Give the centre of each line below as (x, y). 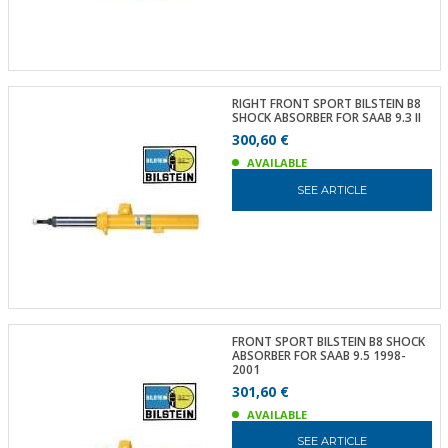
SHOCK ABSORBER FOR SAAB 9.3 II (326, 117)
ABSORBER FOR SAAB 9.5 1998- (318, 355)
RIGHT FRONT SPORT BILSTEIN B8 (326, 103)
